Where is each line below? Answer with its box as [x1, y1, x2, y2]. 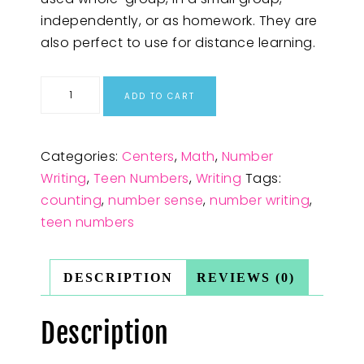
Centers [122, 146, 175, 166]
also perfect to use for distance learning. [41, 33, 315, 52]
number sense [108, 190, 203, 210]
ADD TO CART [124, 90, 196, 102]
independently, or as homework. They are [41, 11, 318, 30]
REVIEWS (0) [196, 270, 295, 284]
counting [41, 190, 102, 210]
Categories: [41, 146, 122, 166]
